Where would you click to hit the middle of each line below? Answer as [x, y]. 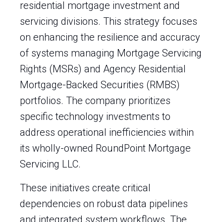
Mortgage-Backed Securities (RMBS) [100, 85]
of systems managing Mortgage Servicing [111, 53]
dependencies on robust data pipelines [104, 204]
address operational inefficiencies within [107, 132]
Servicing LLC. [50, 164]
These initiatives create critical [85, 188]
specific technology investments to [95, 116]
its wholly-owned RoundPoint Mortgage [105, 148]
